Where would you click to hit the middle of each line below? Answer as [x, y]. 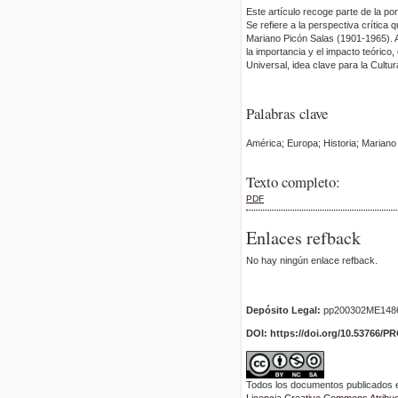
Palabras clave [287, 113]
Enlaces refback [303, 237]
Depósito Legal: [283, 310]
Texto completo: [293, 181]
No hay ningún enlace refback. [312, 260]
